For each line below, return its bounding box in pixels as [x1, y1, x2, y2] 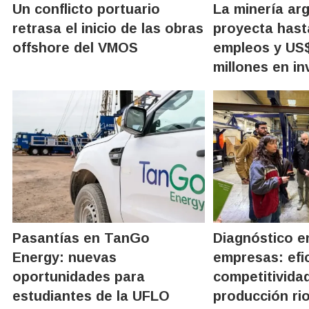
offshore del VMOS [12, 39, 138, 55]
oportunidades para [12, 268, 145, 284]
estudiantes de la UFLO [12, 288, 170, 303]
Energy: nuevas [12, 249, 117, 265]
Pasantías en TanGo [12, 230, 150, 246]
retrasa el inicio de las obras [12, 20, 203, 36]
